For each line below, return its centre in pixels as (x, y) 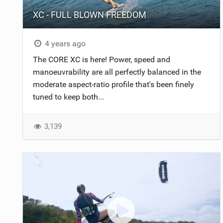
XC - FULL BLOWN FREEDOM (89, 15)
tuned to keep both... (68, 97)
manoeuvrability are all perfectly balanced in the (117, 72)
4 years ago (64, 44)
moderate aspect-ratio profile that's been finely (113, 85)
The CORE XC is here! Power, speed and (101, 60)
